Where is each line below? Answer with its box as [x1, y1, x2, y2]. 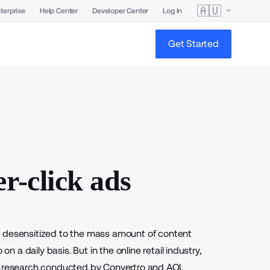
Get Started [168, 37, 219, 49]
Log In [163, 6, 183, 15]
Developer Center [92, 6, 149, 15]
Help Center [39, 6, 78, 15]
